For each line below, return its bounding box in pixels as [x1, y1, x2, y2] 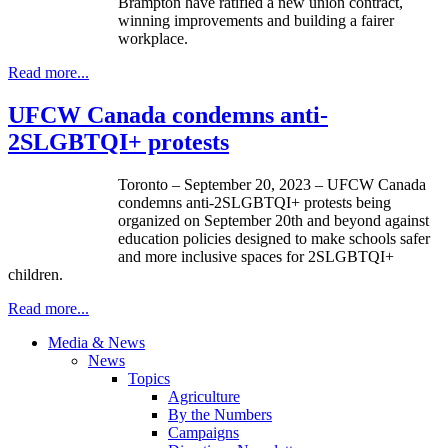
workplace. [118, 29, 188, 47]
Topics [128, 369, 170, 387]
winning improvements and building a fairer [118, 11, 394, 29]
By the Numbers [168, 405, 272, 423]
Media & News [48, 333, 145, 351]
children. [8, 265, 67, 283]
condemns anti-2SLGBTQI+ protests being [118, 193, 391, 211]
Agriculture [168, 387, 240, 405]
